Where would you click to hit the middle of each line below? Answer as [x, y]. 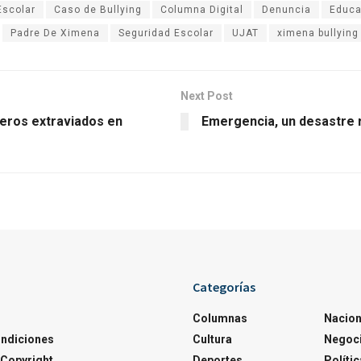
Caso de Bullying [98, 9]
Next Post [207, 95]
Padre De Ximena [55, 33]
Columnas [220, 318]
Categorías [224, 286]
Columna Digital [202, 9]
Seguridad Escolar [166, 33]
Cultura [212, 339]
